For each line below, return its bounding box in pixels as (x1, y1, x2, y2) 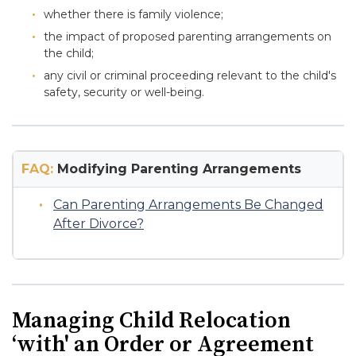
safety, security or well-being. (44, 85, 204, 99)
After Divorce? (53, 216, 144, 231)
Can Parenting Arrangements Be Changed (53, 197, 323, 212)
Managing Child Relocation (12, 307, 291, 335)
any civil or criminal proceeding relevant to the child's (44, 68, 336, 83)
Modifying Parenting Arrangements (53, 161, 301, 176)
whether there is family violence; (44, 7, 223, 21)
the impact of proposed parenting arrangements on (44, 29, 331, 44)
